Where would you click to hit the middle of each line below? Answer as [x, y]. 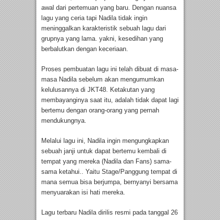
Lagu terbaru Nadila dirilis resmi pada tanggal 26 [110, 213]
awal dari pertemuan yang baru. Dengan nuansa [109, 8]
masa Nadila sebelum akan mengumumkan [103, 80]
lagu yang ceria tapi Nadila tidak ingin [94, 18]
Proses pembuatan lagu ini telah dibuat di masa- [110, 69]
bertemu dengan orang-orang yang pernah [100, 110]
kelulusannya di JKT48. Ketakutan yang [98, 90]
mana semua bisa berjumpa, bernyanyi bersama [110, 182]
